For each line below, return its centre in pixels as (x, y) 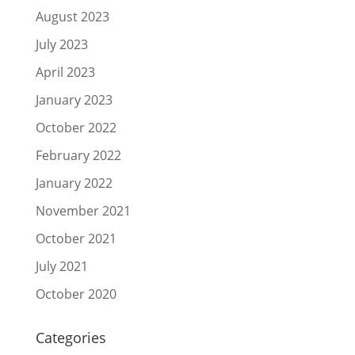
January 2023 (74, 100)
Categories (71, 338)
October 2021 (76, 239)
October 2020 (76, 294)
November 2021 (83, 211)
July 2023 (61, 44)
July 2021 (61, 266)
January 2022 (74, 183)
